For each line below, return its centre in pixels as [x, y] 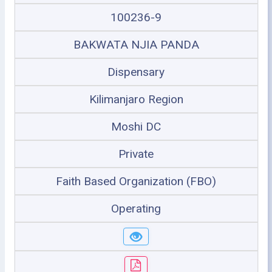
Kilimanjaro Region [136, 99]
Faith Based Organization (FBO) [136, 181]
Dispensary [136, 72]
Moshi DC [136, 126]
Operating [136, 208]
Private [136, 154]
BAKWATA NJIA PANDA [136, 44]
